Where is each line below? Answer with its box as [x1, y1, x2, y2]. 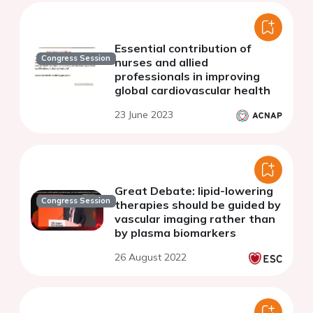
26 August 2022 [115, 250, 187, 263]
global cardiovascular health [115, 82, 270, 97]
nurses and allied [115, 54, 208, 69]
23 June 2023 [115, 108, 173, 121]
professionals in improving [115, 68, 260, 83]
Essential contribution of [115, 41, 251, 55]
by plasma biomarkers [115, 225, 236, 240]
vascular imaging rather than [115, 211, 275, 226]
